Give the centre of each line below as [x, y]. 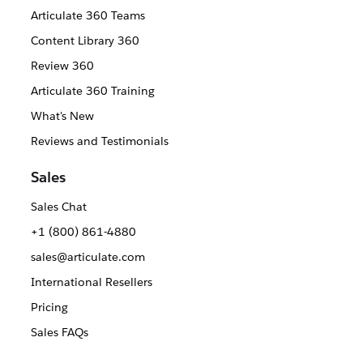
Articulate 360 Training [92, 91]
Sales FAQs [59, 333]
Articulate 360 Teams [88, 16]
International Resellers [91, 282]
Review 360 [62, 66]
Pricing [49, 307]
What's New [62, 116]
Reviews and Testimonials [99, 141]
